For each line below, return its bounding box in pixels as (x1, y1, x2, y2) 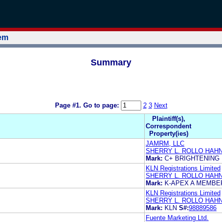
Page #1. (55, 102, 83, 110)
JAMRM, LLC (146, 139, 184, 147)
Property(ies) (149, 129, 188, 137)
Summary (91, 57, 131, 67)
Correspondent (146, 122, 191, 130)
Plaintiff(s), (152, 114, 185, 122)
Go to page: (83, 102, 121, 110)
